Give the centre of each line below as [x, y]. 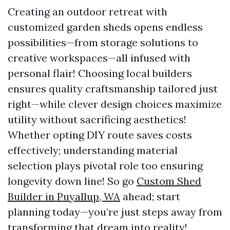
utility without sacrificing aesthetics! [97, 119]
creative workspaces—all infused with [99, 57]
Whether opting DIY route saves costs [100, 135]
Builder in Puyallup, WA [64, 196]
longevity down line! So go [72, 181]
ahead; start [150, 196]
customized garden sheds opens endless [105, 27]
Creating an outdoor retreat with [88, 11]
